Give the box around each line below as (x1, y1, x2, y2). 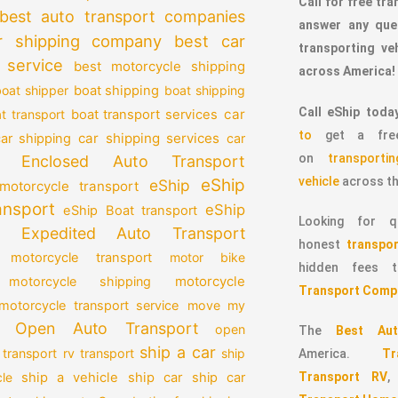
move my (187, 298, 246, 314)
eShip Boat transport (63, 203, 197, 219)
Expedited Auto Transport (20, 224, 246, 243)
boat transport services (70, 107, 219, 123)
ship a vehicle (21, 370, 118, 386)
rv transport (63, 346, 134, 362)
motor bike (170, 250, 246, 266)
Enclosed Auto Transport (21, 152, 246, 171)
